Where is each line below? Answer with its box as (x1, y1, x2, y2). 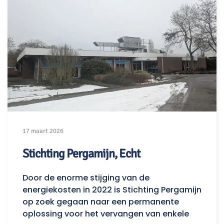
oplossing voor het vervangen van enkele (22, 207, 189, 219)
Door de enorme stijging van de (22, 171, 149, 183)
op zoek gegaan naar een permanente (22, 195, 179, 207)
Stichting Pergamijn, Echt (22, 145, 140, 161)
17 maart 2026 (22, 126, 63, 135)
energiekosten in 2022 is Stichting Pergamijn (22, 183, 201, 195)
